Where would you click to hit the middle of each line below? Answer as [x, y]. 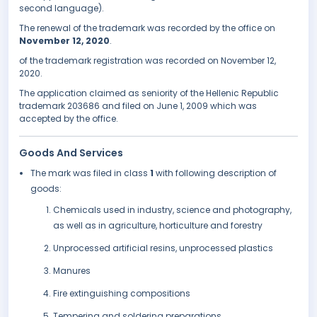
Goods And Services [71, 153]
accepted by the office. [69, 119]
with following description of [216, 173]
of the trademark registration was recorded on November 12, [148, 61]
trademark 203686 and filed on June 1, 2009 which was [138, 106]
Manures [72, 271]
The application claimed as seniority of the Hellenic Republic [149, 93]
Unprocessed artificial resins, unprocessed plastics [163, 248]
